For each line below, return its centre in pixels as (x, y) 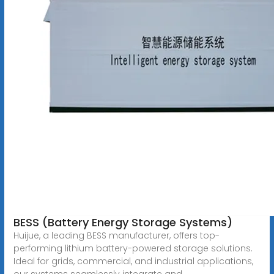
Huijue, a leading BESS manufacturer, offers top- (116, 235)
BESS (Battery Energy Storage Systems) (123, 222)
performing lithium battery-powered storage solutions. (133, 248)
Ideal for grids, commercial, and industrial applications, (133, 261)
